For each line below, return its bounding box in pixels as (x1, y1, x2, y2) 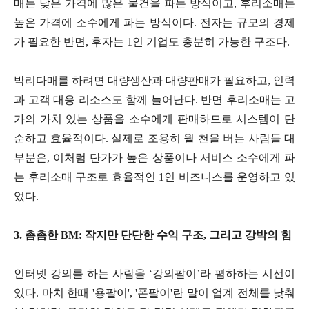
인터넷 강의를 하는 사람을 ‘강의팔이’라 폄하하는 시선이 (14, 267, 295, 279)
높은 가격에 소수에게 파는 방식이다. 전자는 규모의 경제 (14, 16, 295, 28)
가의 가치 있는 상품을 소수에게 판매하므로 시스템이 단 (14, 112, 295, 125)
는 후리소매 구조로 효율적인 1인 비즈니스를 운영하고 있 (14, 170, 295, 183)
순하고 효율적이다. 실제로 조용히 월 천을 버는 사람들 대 (14, 132, 295, 144)
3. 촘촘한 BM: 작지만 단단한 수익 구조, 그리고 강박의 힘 (14, 228, 292, 241)
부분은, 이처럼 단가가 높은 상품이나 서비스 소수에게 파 (14, 151, 295, 163)
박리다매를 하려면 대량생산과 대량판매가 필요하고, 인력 (14, 74, 295, 86)
